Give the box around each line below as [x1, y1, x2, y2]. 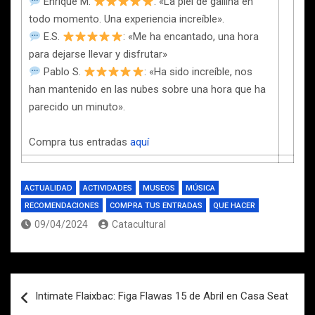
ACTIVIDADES [83, 184, 132, 193]
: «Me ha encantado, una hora [122, 30, 259, 43]
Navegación [10, 274, 103, 294]
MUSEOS [143, 184, 175, 193]
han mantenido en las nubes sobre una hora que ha [29, 83, 266, 96]
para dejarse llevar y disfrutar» [29, 48, 167, 60]
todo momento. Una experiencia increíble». [29, 13, 224, 25]
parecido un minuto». [29, 101, 125, 113]
